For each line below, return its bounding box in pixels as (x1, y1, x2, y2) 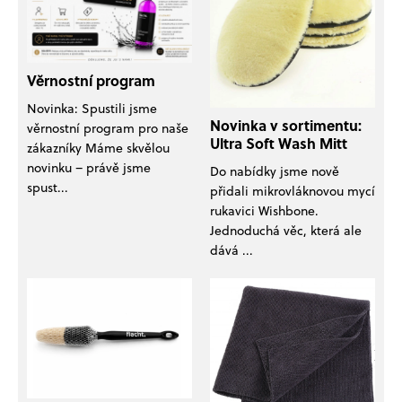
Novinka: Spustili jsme (27, 98, 157, 118)
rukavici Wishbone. (210, 200, 319, 220)
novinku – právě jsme (27, 157, 151, 177)
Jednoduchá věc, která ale (210, 220, 362, 240)
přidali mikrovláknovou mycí (210, 180, 375, 200)
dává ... (210, 240, 253, 259)
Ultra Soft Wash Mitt (210, 132, 347, 153)
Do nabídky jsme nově (210, 161, 339, 180)
